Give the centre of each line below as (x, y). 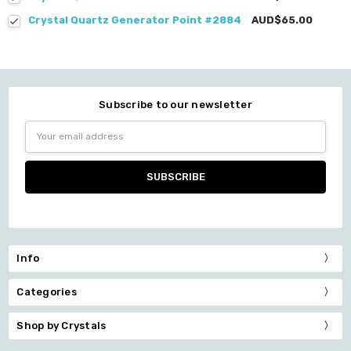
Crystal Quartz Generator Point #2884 (135, 20)
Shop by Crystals (62, 326)
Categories (47, 292)
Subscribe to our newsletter (175, 104)
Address (46, 143)
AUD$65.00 (282, 20)
